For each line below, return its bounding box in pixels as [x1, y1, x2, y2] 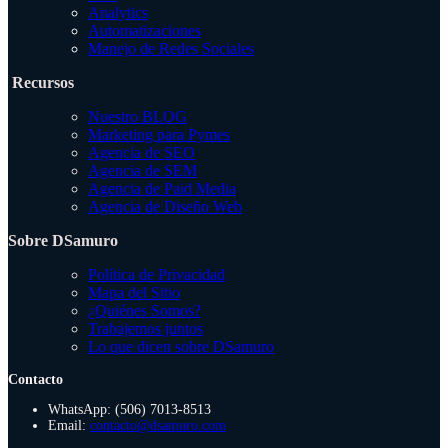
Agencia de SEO [88, 144, 195, 162]
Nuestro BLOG [88, 108, 187, 126]
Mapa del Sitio [88, 284, 180, 302]
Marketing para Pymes [88, 126, 230, 144]
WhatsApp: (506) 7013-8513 [48, 402, 211, 418]
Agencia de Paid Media [88, 180, 236, 198]
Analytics [88, 4, 148, 22]
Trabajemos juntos [88, 320, 203, 338]
